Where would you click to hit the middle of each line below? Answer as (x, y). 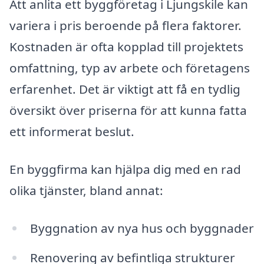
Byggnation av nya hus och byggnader (142, 228)
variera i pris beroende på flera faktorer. (126, 26)
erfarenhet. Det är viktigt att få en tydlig (125, 89)
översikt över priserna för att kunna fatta (128, 110)
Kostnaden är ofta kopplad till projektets (126, 47)
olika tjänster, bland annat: (86, 191)
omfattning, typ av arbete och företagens (130, 68)
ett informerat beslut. (72, 132)
